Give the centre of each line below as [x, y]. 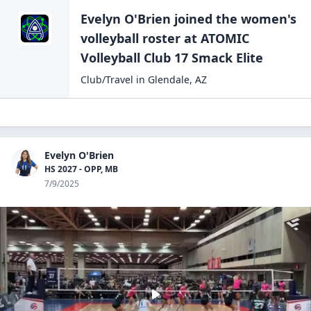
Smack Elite [227, 58]
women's [269, 19]
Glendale [169, 79]
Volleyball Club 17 [134, 58]
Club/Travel [107, 79]
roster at [168, 38]
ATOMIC [225, 38]
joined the [206, 19]
